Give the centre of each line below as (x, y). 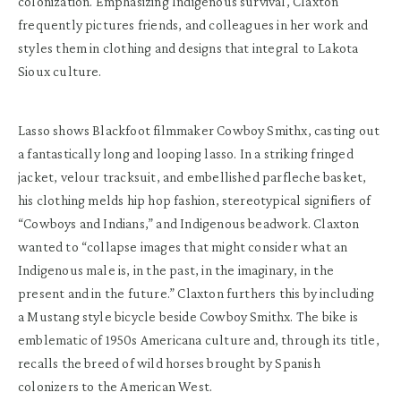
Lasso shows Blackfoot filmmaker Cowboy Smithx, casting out (199, 130)
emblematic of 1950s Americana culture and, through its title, (199, 339)
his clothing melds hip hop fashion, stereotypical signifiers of (195, 200)
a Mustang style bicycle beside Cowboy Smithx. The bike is (188, 316)
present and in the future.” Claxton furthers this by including (196, 293)
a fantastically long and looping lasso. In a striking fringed (186, 153)
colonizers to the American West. (115, 386)
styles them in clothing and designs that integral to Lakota (188, 47)
